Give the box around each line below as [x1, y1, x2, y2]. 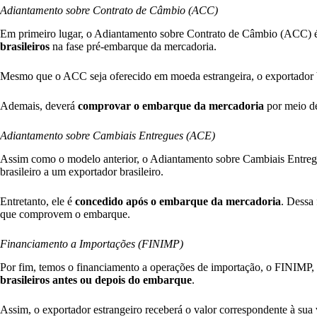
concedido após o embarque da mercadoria [75, 195, 281, 207]
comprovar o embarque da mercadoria [78, 100, 264, 113]
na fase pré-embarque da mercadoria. [50, 40, 219, 53]
